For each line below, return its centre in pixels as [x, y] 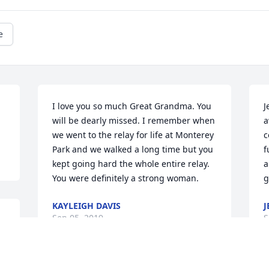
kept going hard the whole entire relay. [131, 164]
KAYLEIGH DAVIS [87, 206]
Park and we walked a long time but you [133, 150]
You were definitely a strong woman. [126, 178]
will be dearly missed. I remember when [134, 121]
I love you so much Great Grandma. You [132, 106]
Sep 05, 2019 [78, 218]
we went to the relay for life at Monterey [133, 135]
